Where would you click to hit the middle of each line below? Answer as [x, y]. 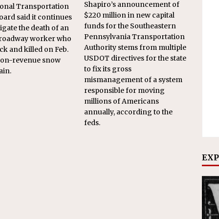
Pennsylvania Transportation [135, 37]
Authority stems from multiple [135, 48]
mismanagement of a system [133, 80]
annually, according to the [129, 112]
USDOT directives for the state [135, 58]
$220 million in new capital [130, 15]
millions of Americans [122, 101]
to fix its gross [108, 69]
